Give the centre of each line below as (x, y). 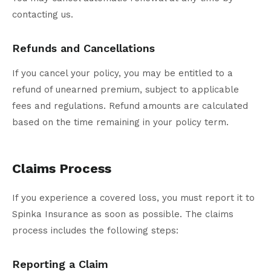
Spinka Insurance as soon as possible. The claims (123, 214)
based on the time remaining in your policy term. (120, 122)
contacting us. (43, 15)
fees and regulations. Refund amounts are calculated (130, 106)
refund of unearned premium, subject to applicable (126, 90)
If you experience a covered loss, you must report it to (133, 198)
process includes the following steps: (95, 231)
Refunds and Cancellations (83, 48)
